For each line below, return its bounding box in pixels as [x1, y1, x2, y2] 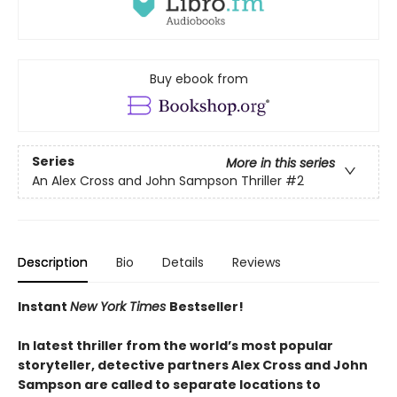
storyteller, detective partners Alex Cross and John [18, 355, 368, 374]
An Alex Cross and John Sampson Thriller [32, 172, 282, 191]
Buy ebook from [149, 69, 248, 88]
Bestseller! [169, 297, 244, 315]
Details [162, 253, 204, 271]
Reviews [232, 253, 281, 271]
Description [18, 253, 88, 271]
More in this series [226, 154, 335, 173]
